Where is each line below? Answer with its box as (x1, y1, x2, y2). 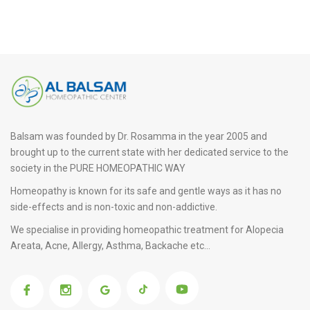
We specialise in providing (10, 224, 123, 235)
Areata (10, 239, 41, 251)
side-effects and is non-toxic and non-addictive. (10, 201, 217, 212)
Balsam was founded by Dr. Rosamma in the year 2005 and (10, 130, 267, 142)
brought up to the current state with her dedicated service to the (10, 146, 289, 158)
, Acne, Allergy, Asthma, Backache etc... (41, 239, 210, 251)
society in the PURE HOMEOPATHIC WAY (10, 162, 185, 174)
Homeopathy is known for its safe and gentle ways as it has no (10, 185, 282, 197)
